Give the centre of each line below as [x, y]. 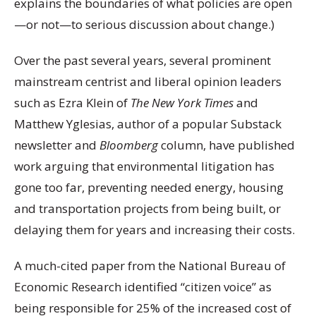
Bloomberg [130, 145]
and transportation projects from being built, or [147, 208]
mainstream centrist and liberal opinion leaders [148, 81]
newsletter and [57, 145]
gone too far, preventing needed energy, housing [149, 187]
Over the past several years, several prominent [142, 60]
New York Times [193, 103]
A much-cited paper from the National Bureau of [150, 266]
